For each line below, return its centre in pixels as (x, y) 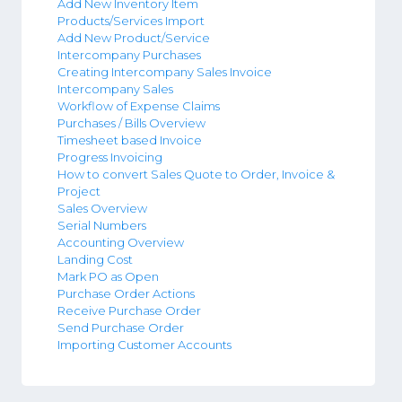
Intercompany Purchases (129, 54)
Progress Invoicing (110, 157)
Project (79, 191)
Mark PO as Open (108, 276)
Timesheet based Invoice (130, 140)
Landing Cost (95, 259)
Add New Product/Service (134, 37)
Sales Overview (102, 208)
